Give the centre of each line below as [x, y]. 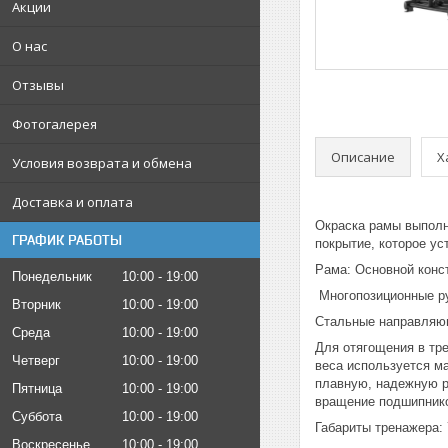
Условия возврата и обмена [102, 163]
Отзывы [38, 85]
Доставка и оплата [72, 202]
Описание [363, 156]
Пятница [37, 389]
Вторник [36, 305]
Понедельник [52, 277]
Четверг [36, 361]
